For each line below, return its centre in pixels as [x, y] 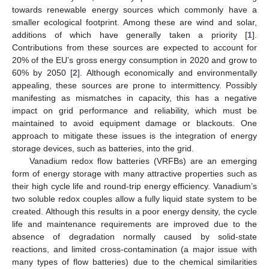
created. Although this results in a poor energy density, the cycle [134, 211]
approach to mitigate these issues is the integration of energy [134, 135]
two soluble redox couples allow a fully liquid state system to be [134, 198]
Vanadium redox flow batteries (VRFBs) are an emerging [143, 161]
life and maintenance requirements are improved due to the [134, 224]
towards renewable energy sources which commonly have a [134, 9]
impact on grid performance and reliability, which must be [134, 110]
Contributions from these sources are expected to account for [134, 47]
